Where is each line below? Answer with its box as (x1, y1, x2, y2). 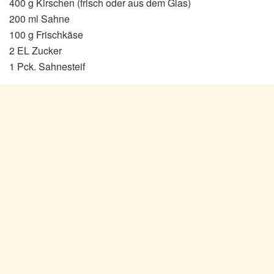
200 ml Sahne (9, 12, 70, 26)
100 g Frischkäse (9, 28, 83, 42)
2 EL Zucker (9, 43, 62, 58)
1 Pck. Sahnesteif (9, 59, 85, 74)
